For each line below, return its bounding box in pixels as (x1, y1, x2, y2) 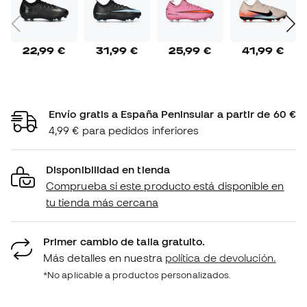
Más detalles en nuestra (43, 251, 165, 264)
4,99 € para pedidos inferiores (49, 123, 199, 136)
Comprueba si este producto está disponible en (46, 179, 284, 192)
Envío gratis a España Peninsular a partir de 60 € (49, 107, 296, 120)
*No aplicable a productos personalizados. (43, 269, 232, 280)
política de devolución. (164, 251, 276, 264)
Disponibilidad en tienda (46, 162, 170, 175)
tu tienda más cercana (46, 195, 158, 208)
